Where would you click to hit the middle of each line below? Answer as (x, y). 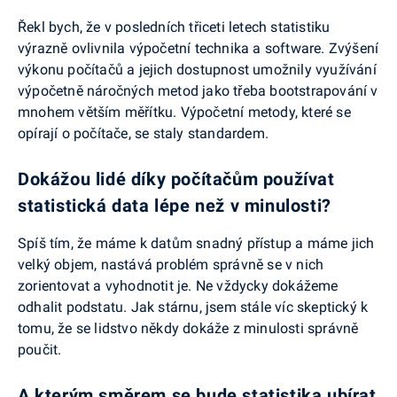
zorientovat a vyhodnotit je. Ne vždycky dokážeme (178, 286)
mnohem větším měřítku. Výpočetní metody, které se (184, 113)
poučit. (40, 350)
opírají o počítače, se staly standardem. (143, 134)
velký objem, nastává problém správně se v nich (171, 265)
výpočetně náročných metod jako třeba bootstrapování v (198, 91)
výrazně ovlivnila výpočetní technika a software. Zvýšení (198, 49)
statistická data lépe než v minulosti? (175, 206)
